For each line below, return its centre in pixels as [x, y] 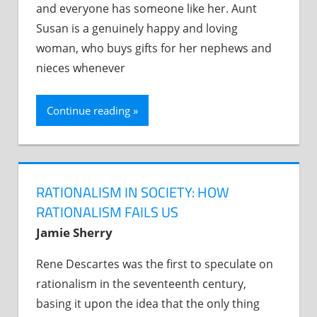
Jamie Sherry [74, 232]
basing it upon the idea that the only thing [148, 303]
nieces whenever [81, 68]
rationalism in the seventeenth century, [141, 283]
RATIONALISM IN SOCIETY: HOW [133, 192]
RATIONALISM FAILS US [107, 212]
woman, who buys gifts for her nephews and [154, 48]
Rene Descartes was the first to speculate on [155, 264]
